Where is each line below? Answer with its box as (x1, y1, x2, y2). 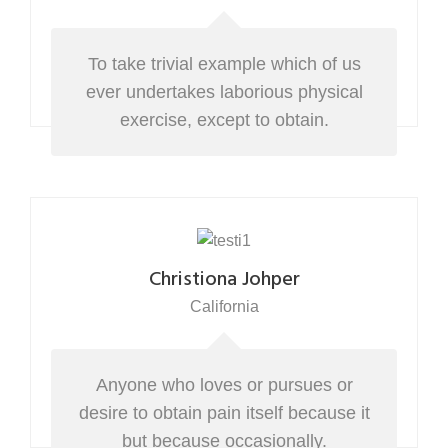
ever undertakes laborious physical (85, 82, 363, 102)
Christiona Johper (148, 264, 300, 296)
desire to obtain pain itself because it (78, 403, 370, 423)
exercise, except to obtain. (119, 110, 329, 130)
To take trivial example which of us (87, 54, 361, 74)
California (189, 298, 259, 315)
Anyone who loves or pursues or (95, 375, 353, 395)
